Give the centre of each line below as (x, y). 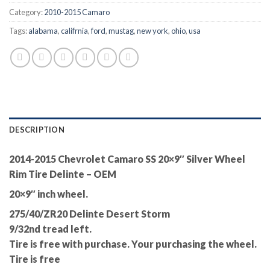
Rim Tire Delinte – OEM (63, 174)
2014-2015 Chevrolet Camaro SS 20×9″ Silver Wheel (127, 159)
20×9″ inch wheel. (49, 194)
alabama (43, 31)
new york (152, 31)
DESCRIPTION (37, 130)
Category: (27, 12)
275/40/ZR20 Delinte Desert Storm (90, 214)
